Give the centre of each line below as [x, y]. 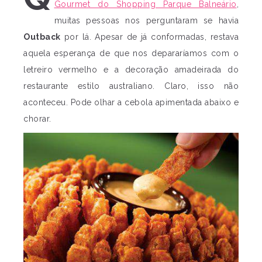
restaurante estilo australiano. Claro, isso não [131, 86]
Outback [42, 37]
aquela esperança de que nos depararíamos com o [131, 53]
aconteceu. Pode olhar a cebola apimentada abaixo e [131, 102]
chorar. [37, 119]
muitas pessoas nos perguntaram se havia [146, 20]
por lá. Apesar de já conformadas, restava [149, 37]
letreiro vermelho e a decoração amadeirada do [131, 70]
